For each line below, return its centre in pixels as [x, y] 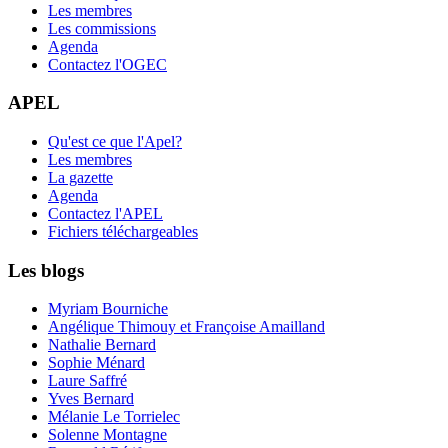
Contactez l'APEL [105, 213]
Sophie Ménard [96, 363]
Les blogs [46, 270]
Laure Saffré [87, 381]
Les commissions [102, 28]
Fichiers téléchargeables [123, 231]
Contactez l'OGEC [107, 64]
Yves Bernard [91, 399]
